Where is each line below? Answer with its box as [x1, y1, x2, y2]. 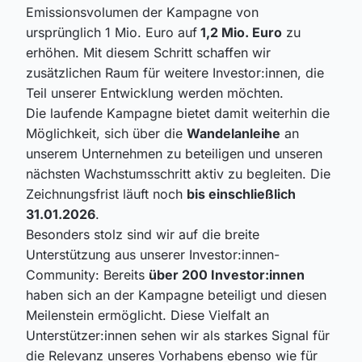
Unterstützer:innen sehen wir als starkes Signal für [26, 327, 330, 344]
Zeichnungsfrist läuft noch [26, 186, 187, 203]
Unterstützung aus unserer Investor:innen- [26, 246, 280, 263]
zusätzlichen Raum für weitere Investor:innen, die [26, 65, 324, 82]
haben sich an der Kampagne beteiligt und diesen [26, 287, 326, 304]
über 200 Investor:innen [149, 267, 305, 284]
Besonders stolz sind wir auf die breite [26, 226, 259, 243]
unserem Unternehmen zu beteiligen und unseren [26, 145, 322, 162]
